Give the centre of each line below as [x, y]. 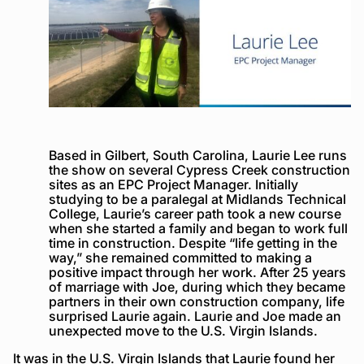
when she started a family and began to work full [198, 228]
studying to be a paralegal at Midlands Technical [197, 199]
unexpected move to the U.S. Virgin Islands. [183, 330]
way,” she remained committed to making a [180, 257]
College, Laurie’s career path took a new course [195, 213]
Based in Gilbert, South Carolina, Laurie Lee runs [198, 155]
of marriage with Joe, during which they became [197, 286]
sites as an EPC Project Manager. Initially [173, 184]
